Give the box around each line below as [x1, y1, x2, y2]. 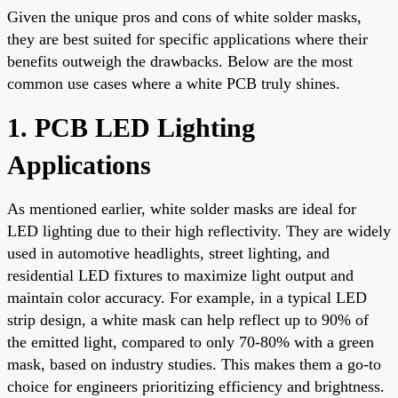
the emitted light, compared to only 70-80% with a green [7, 332, 374, 351]
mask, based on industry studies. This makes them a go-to [7, 354, 381, 373]
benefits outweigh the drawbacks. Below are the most [7, 52, 353, 70]
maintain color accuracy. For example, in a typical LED [7, 288, 367, 306]
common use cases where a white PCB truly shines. [7, 74, 340, 92]
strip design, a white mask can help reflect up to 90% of [7, 310, 369, 329]
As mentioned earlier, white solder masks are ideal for [7, 199, 356, 218]
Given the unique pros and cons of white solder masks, [7, 7, 362, 26]
